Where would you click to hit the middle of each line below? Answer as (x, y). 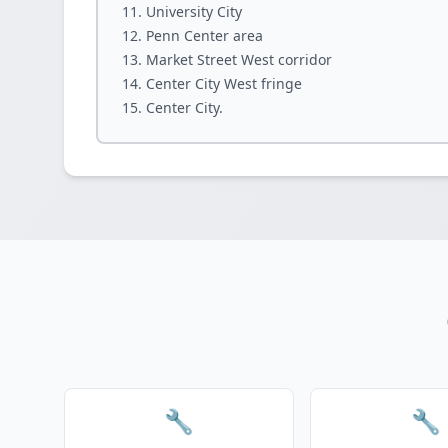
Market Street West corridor (239, 59)
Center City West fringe (224, 83)
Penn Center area (204, 35)
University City (194, 11)
